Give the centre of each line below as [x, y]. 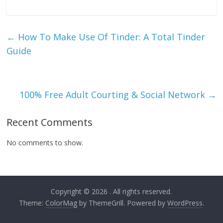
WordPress [185, 203]
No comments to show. [45, 143]
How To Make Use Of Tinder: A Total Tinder [111, 37]
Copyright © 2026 [80, 192]
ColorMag [61, 203]
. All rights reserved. [141, 192]
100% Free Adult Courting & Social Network [113, 95]
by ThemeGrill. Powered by [122, 203]
